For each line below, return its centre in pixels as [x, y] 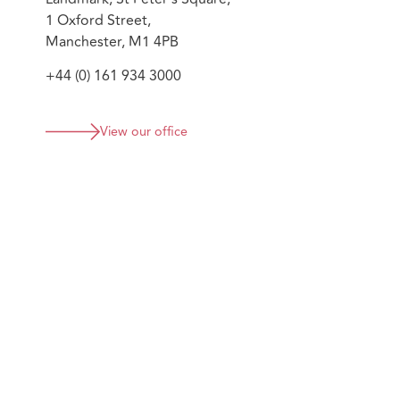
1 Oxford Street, [98, 20]
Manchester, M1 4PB [112, 42]
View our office [144, 132]
